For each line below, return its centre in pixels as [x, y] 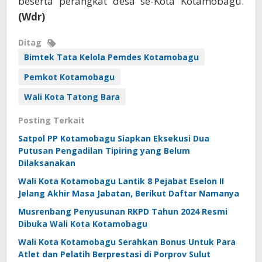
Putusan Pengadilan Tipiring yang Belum [104, 151]
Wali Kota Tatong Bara [72, 97]
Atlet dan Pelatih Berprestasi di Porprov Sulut [114, 254]
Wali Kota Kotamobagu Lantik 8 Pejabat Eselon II [121, 181]
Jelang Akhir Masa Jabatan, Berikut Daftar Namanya [129, 194]
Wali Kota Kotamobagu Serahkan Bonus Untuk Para [127, 242]
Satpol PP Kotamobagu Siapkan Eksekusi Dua [114, 139]
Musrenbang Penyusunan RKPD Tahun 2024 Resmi [123, 212]
